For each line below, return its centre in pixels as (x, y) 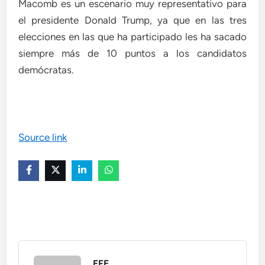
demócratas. (46, 70)
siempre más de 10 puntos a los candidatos (132, 53)
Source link (43, 137)
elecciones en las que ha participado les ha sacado (132, 36)
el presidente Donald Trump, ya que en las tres (132, 20)
